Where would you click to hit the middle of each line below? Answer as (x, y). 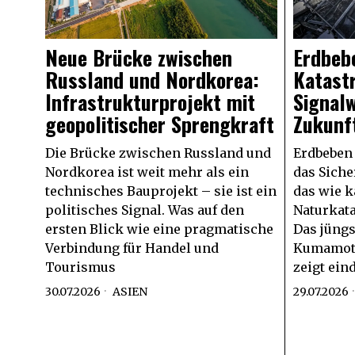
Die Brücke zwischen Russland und (158, 153)
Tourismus (80, 267)
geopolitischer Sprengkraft (160, 124)
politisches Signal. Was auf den (145, 210)
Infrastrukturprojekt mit (150, 102)
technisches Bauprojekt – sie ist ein (161, 191)
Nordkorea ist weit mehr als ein (147, 172)
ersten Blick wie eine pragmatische (159, 229)
